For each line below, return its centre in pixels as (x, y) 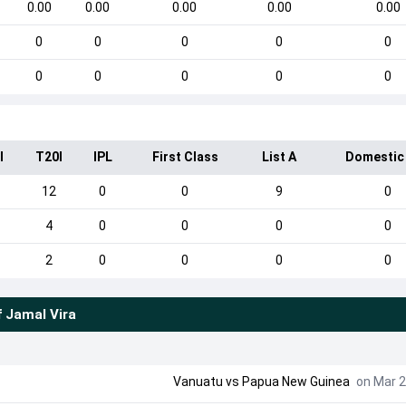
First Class (185, 157)
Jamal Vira (40, 314)
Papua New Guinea (295, 382)
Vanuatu (198, 382)
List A (280, 157)
